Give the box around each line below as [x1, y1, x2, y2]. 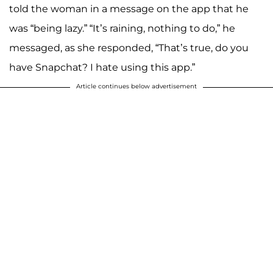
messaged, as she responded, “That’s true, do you [9, 42, 249, 54]
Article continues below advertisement [76, 82, 197, 91]
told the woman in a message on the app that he [9, 3, 249, 15]
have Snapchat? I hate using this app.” [9, 62, 195, 74]
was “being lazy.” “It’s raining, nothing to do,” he [9, 23, 235, 35]
